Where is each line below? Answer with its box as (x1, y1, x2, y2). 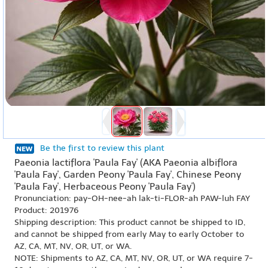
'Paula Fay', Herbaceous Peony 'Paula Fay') (14, 181, 196, 192)
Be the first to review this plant (40, 143, 165, 153)
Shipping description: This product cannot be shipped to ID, (14, 217, 245, 227)
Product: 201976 (14, 205, 79, 215)
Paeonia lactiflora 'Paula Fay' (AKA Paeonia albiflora (14, 157, 237, 168)
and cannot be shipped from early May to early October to (14, 229, 244, 239)
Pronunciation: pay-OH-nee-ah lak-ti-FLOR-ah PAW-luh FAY (14, 193, 250, 203)
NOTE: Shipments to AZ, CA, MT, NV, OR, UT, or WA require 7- (14, 253, 253, 263)
